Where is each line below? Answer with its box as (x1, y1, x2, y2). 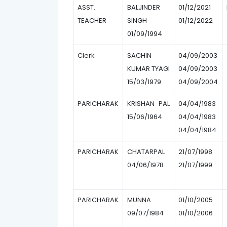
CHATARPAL (127, 147, 165, 157)
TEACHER (78, 16, 106, 25)
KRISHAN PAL (127, 99, 170, 108)
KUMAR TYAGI (127, 64, 170, 73)
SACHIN (127, 51, 152, 60)
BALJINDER (127, 3, 160, 12)
